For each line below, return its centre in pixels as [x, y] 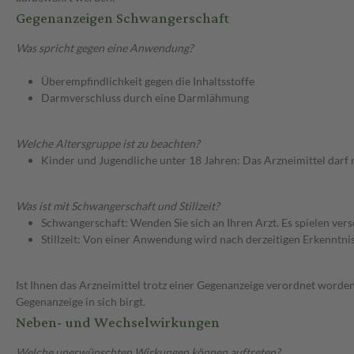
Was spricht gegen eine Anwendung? [105, 48]
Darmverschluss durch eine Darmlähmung [145, 98]
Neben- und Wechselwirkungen [118, 323]
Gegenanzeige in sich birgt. [81, 302]
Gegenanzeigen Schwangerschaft [122, 19]
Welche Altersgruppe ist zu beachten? [108, 144]
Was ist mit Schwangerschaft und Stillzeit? [118, 206]
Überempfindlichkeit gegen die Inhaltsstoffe [148, 81]
